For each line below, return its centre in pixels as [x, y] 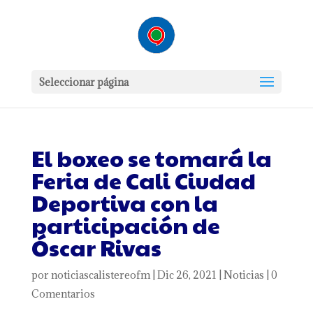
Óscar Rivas [96, 247]
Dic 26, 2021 [187, 275]
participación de [125, 225]
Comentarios [63, 294]
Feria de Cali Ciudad [143, 180]
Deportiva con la [124, 202]
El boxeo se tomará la [151, 158]
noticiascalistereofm [100, 275]
